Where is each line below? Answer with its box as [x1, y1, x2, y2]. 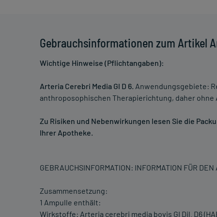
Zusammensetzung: [40, 186, 108, 196]
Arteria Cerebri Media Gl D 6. [40, 81, 134, 91]
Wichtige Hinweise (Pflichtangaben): [40, 58, 164, 68]
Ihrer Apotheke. [40, 128, 93, 138]
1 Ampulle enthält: [40, 198, 101, 207]
